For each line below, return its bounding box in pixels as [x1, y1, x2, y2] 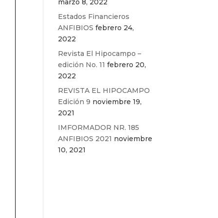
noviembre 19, [92, 97, 142, 106]
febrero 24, [95, 23, 134, 32]
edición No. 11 [58, 60, 106, 69]
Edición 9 [58, 97, 91, 106]
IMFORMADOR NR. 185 [58, 123, 140, 132]
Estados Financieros [58, 12, 130, 21]
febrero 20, [107, 60, 146, 69]
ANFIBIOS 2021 [58, 134, 112, 143]
